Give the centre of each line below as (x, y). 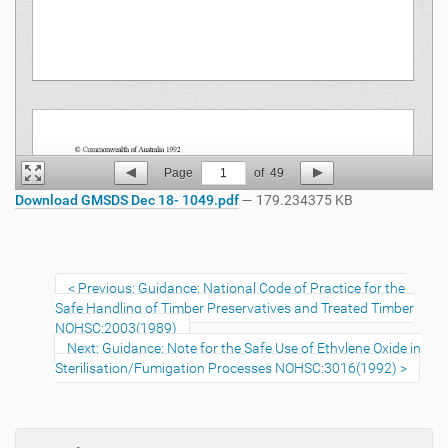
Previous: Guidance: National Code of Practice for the (241, 288)
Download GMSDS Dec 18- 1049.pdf (127, 200)
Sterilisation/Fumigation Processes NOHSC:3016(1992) (226, 368)
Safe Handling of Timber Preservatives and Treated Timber (234, 308)
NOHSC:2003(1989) (116, 328)
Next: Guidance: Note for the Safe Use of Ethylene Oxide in (244, 348)
